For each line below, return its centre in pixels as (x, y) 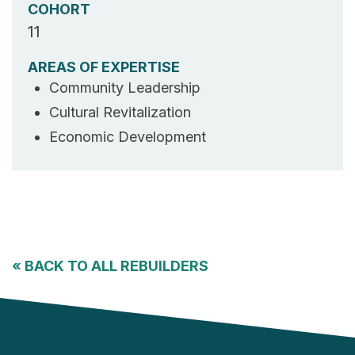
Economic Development (128, 137)
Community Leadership (125, 88)
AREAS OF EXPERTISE (104, 67)
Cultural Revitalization (120, 112)
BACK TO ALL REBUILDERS (115, 266)
